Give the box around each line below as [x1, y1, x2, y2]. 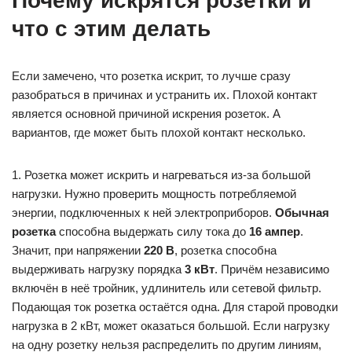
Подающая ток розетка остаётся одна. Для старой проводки [12, 300, 338, 313]
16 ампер [249, 225, 300, 238]
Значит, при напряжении [12, 244, 144, 257]
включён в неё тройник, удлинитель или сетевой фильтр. [12, 281, 321, 295]
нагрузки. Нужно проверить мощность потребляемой [12, 187, 296, 200]
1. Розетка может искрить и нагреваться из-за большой [12, 168, 310, 181]
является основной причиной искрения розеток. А [12, 107, 280, 120]
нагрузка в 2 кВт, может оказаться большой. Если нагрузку [12, 319, 330, 332]
